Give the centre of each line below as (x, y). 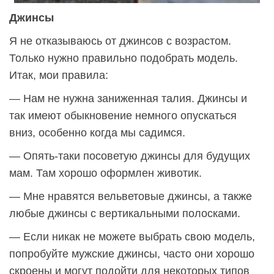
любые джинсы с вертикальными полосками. (125, 214)
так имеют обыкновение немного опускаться (123, 116)
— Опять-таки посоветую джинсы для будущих (130, 156)
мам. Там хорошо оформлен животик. (106, 173)
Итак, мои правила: (59, 76)
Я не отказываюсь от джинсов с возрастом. (120, 41)
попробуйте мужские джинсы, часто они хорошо (132, 254)
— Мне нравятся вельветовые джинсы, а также (131, 197)
